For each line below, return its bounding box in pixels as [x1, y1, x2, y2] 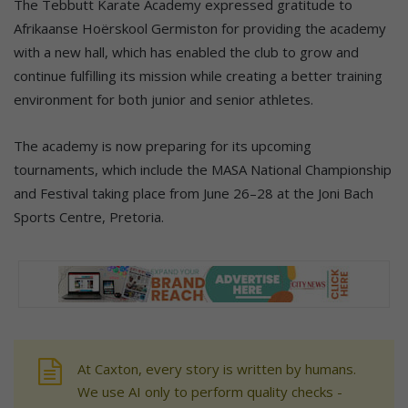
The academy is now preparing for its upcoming [14, 137, 311, 156]
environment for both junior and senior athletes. [14, 90, 313, 109]
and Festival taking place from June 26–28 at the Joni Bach [14, 184, 373, 203]
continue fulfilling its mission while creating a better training [14, 66, 382, 86]
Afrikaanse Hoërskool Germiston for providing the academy [14, 19, 386, 38]
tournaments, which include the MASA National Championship [14, 160, 392, 179]
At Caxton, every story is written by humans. [77, 360, 356, 379]
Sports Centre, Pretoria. [14, 208, 164, 227]
